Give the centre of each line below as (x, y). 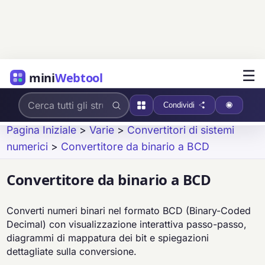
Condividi (179, 105)
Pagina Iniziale (42, 130)
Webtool (79, 77)
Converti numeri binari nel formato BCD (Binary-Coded (129, 211)
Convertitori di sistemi (181, 130)
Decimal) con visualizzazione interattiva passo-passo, (127, 224)
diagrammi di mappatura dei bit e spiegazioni (108, 238)
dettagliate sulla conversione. (72, 252)
